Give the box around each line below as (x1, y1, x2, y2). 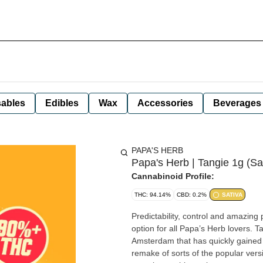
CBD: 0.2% (177, 191, 207, 198)
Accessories (137, 98, 193, 108)
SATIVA (222, 191, 242, 198)
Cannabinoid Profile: (131, 171, 214, 181)
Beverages (213, 98, 261, 108)
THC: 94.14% (134, 191, 171, 198)
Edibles (45, 98, 79, 108)
